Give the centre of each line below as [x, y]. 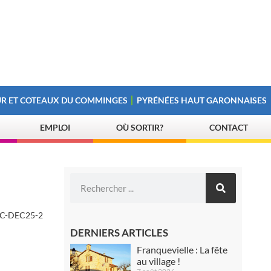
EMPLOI [55, 127]
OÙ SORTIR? [140, 127]
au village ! [159, 261]
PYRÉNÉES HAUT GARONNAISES [202, 100]
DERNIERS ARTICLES [119, 233]
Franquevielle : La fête [182, 250]
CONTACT [229, 127]
